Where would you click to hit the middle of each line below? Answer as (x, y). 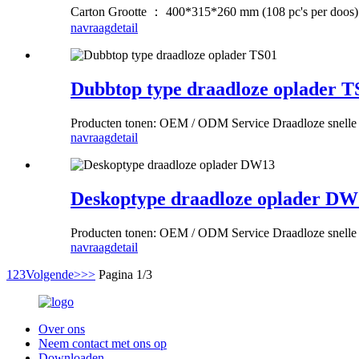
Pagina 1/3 (125, 274)
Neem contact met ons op (103, 343)
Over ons (62, 329)
